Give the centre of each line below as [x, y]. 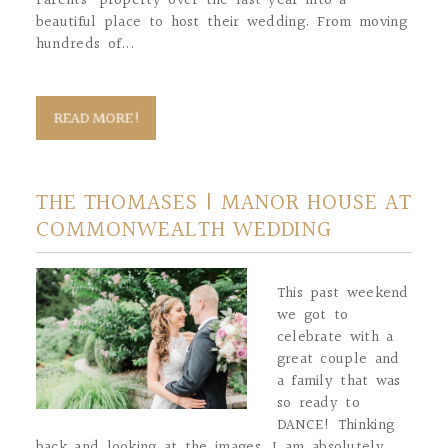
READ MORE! [97, 119]
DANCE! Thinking [335, 425]
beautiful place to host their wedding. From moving [221, 22]
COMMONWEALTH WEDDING [184, 229]
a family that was [338, 381]
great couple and [338, 359]
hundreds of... [85, 44]
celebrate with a [335, 337]
